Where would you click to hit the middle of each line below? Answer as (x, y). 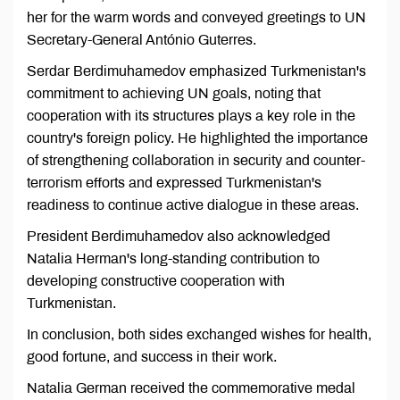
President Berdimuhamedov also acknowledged (179, 237)
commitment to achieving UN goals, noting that (174, 94)
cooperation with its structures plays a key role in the (191, 116)
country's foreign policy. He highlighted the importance (197, 138)
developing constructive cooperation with (156, 281)
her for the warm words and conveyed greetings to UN (196, 18)
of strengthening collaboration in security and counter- (196, 161)
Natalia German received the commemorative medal (191, 388)
